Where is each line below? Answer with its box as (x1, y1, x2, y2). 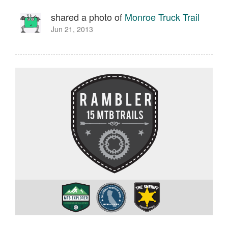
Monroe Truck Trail (125, 10, 199, 23)
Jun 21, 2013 (51, 24, 93, 34)
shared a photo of (51, 10, 125, 23)
